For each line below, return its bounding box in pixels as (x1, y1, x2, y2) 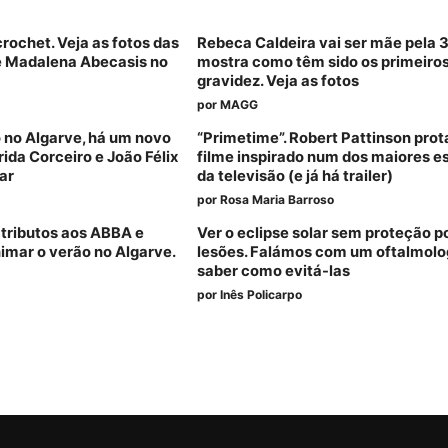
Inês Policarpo (220, 287, 303, 303)
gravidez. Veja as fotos (197, 72, 360, 91)
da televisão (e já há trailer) (197, 167, 394, 186)
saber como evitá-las (197, 262, 351, 281)
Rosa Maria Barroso (220, 192, 335, 208)
